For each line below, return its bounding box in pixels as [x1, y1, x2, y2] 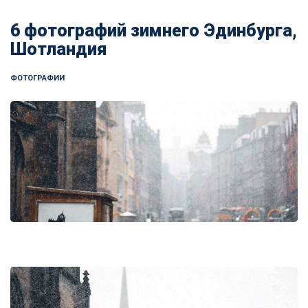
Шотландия [10, 39, 107, 59]
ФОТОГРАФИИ [10, 74, 65, 82]
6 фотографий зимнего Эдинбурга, [10, 21, 297, 41]
